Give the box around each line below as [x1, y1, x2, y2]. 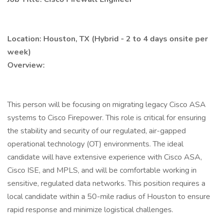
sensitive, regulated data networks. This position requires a [7, 178, 205, 189]
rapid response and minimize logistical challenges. [7, 204, 173, 215]
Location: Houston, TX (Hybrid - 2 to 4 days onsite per [7, 34, 208, 44]
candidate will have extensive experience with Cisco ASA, [7, 152, 202, 163]
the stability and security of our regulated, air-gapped [7, 126, 186, 136]
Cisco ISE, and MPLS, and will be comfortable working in [7, 165, 197, 176]
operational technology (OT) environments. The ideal [7, 139, 183, 149]
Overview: [7, 60, 45, 71]
